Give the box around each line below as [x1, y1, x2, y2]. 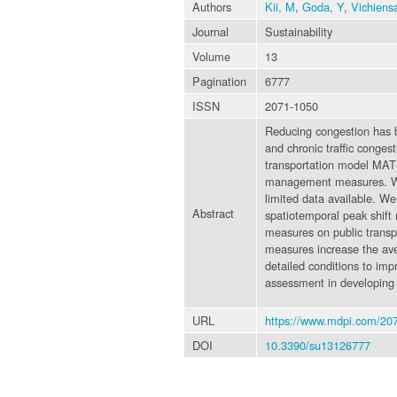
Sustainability [265, 22, 332, 40]
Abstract [192, 204, 234, 222]
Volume [192, 47, 230, 65]
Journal [192, 22, 229, 40]
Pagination [192, 72, 246, 90]
